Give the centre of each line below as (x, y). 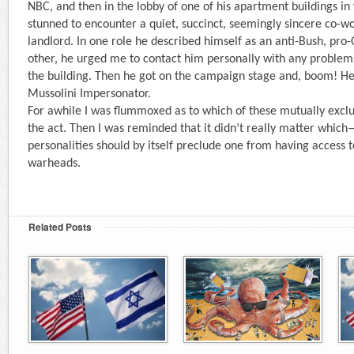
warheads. (54, 163)
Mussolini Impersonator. (89, 94)
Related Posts (60, 226)
